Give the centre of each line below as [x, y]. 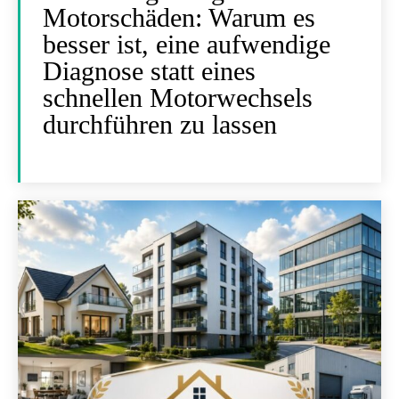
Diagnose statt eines [149, 70]
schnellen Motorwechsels [178, 97]
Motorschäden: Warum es [179, 17]
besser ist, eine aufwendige [187, 44]
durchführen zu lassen [160, 124]
